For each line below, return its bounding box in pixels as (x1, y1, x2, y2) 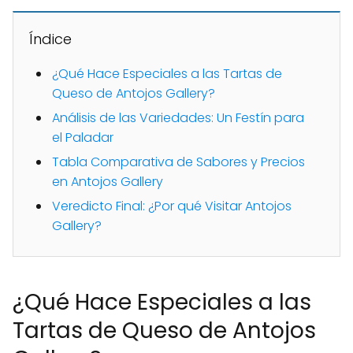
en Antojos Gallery (52, 173, 163, 191)
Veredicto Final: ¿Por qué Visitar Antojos (52, 197, 292, 216)
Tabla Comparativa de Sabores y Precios (52, 153, 305, 172)
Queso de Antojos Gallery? (52, 84, 215, 103)
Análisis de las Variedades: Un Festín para (52, 109, 304, 128)
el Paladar (52, 128, 113, 147)
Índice (29, 29, 72, 50)
